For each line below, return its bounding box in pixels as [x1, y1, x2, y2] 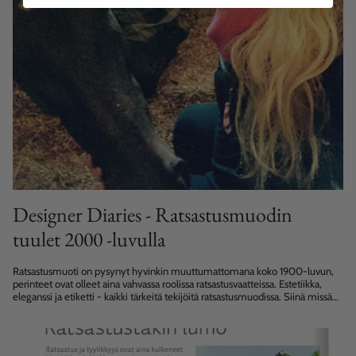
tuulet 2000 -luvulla [13, 225, 165, 253]
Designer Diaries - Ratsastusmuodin [13, 200, 292, 228]
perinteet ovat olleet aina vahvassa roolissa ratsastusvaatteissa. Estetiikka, [13, 277, 322, 290]
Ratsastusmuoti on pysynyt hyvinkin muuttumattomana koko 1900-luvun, [13, 264, 334, 277]
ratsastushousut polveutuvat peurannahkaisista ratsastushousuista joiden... [13, 302, 327, 315]
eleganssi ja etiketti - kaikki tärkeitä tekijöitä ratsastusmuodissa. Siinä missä [13, 289, 332, 303]
